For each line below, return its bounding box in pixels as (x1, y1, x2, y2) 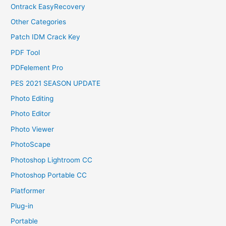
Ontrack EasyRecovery (11, 2, 86, 11)
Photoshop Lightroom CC (11, 155, 93, 164)
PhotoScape (11, 140, 51, 149)
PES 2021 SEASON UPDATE (11, 79, 101, 87)
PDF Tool (11, 48, 40, 56)
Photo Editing (11, 94, 54, 103)
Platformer (11, 186, 45, 195)
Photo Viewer (11, 125, 54, 133)
